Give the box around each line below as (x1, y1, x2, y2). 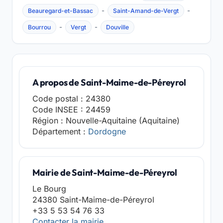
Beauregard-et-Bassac (28, 7, 93, 14)
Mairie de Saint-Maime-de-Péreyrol (32, 167, 178, 178)
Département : (32, 126, 88, 136)
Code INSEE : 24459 (32, 105, 111, 114)
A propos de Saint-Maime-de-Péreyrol (32, 77, 186, 88)
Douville (106, 23, 129, 31)
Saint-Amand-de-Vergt (113, 7, 179, 14)
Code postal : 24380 (32, 94, 111, 104)
